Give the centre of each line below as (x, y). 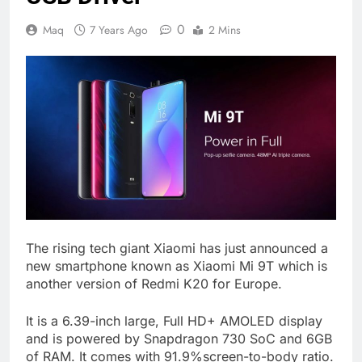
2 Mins (225, 30)
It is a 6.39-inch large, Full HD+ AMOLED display (174, 321)
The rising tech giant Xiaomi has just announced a (177, 248)
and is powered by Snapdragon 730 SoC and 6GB (179, 339)
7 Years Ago (119, 30)
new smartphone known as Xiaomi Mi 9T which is (177, 266)
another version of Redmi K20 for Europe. (154, 284)
